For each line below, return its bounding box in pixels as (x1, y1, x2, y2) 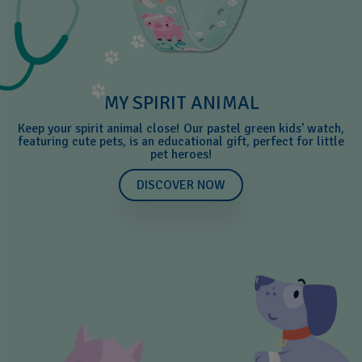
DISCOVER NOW (137, 176, 225, 193)
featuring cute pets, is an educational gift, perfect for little (18, 133, 344, 149)
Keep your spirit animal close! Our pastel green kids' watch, (18, 120, 344, 137)
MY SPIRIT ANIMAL (103, 90, 259, 115)
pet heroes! (149, 145, 213, 162)
